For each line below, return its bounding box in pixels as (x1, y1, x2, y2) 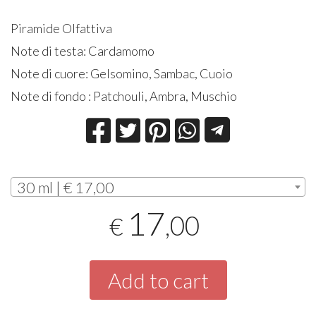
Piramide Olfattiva (11, 20, 113, 37)
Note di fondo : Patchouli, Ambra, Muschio (11, 88, 238, 104)
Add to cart (107, 267, 209, 293)
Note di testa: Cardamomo (11, 43, 157, 59)
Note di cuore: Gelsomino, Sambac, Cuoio (11, 66, 233, 82)
